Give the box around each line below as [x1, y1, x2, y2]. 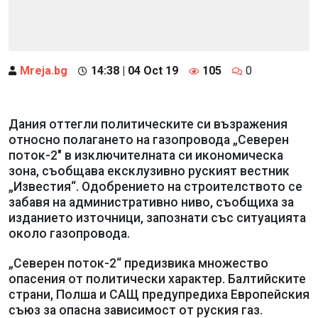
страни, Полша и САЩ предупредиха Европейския [9, 287, 309, 302]
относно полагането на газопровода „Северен [9, 132, 289, 147]
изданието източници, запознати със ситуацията [9, 210, 306, 225]
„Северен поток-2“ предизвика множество [9, 256, 268, 270]
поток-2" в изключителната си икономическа [9, 148, 283, 163]
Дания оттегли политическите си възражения [9, 116, 287, 131]
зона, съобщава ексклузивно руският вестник [9, 163, 290, 178]
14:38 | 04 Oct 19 [91, 63, 178, 77]
